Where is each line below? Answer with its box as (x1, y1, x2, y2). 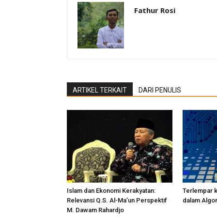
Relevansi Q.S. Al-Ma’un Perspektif (67, 197, 167, 204)
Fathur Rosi (134, 5, 175, 15)
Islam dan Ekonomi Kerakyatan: (67, 187, 155, 194)
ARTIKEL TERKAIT (73, 86, 127, 94)
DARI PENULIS (139, 86, 181, 94)
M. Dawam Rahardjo (67, 206, 124, 214)
